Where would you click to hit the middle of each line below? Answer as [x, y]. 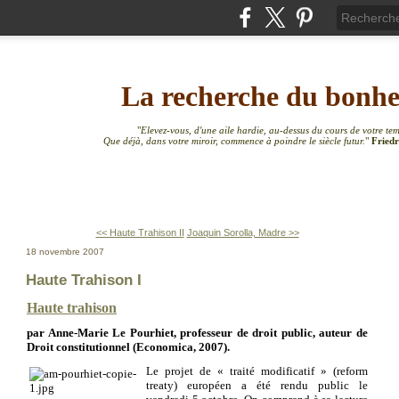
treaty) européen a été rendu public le [257, 385]
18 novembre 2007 [65, 252]
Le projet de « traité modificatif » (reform [257, 370]
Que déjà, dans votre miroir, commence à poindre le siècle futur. [234, 141]
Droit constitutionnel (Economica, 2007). [128, 346]
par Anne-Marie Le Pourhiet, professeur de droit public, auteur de [197, 332]
